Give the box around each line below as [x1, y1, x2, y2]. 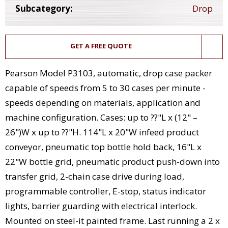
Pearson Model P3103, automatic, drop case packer [5, 67, 212, 79]
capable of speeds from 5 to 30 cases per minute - [5, 82, 206, 94]
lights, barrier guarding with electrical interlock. [5, 200, 197, 212]
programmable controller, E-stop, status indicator [5, 185, 206, 197]
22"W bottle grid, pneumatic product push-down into [5, 156, 220, 168]
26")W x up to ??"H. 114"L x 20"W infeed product [5, 126, 199, 138]
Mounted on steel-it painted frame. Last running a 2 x [5, 215, 220, 227]
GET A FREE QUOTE [70, 41, 132, 51]
